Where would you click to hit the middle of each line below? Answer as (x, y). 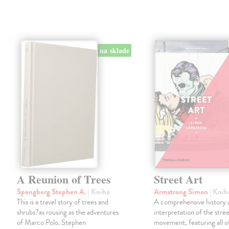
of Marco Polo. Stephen (52, 222)
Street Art (178, 179)
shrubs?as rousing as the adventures (68, 212)
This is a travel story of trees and (63, 202)
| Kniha (99, 191)
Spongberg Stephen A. (53, 191)
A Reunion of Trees (64, 179)
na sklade (114, 50)
